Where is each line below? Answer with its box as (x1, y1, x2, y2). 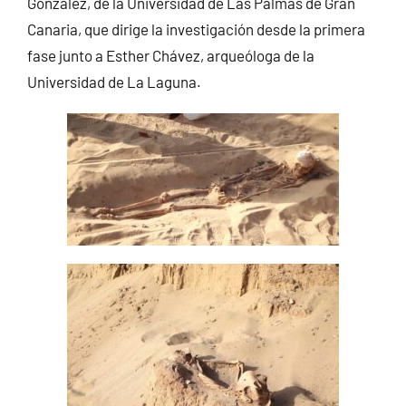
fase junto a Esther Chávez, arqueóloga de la (26, 45, 314, 64)
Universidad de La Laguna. (26, 72, 201, 91)
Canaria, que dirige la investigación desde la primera (26, 19, 365, 38)
